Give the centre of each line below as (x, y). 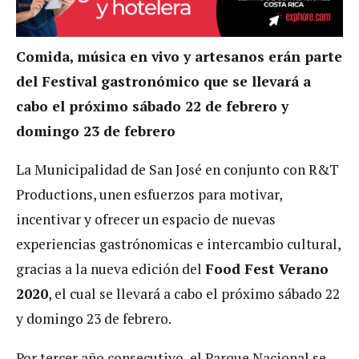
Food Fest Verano (267, 269)
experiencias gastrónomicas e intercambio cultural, (178, 244)
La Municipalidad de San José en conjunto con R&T (177, 170)
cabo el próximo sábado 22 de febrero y (152, 106)
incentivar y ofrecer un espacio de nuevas (146, 220)
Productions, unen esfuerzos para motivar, (149, 195)
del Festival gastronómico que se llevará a (163, 81)
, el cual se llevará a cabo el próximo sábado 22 (194, 294)
